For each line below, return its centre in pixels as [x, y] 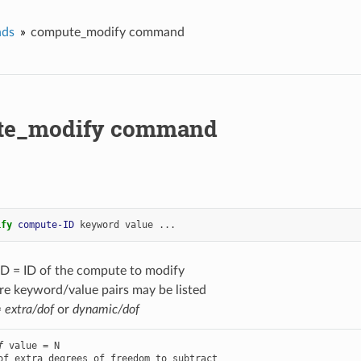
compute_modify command [107, 32]
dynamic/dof [106, 309]
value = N [31, 345]
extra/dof [29, 309]
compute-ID [46, 224]
